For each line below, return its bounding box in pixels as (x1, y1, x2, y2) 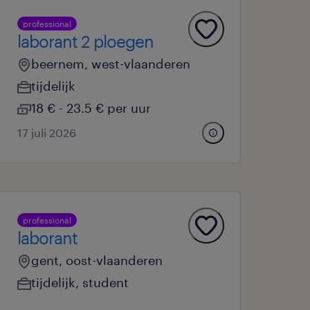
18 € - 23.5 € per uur (31, 100, 152, 116)
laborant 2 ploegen (17, 31, 154, 51)
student (82, 275, 129, 290)
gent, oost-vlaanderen (31, 253, 163, 268)
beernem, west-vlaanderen (31, 56, 191, 71)
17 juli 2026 (17, 126, 77, 139)
